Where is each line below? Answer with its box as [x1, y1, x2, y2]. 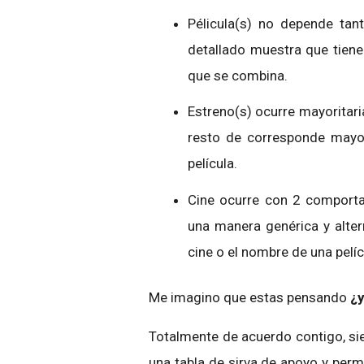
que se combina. [188, 67, 288, 84]
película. [188, 155, 237, 172]
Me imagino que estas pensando [149, 288, 350, 305]
